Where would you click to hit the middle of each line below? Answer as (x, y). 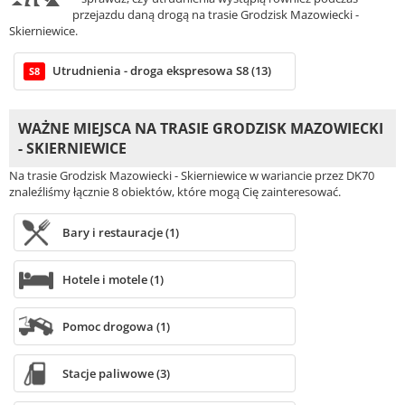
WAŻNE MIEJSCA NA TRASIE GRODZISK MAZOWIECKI (201, 129)
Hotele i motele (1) (113, 280)
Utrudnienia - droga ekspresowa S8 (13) (162, 71)
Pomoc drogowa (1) (116, 327)
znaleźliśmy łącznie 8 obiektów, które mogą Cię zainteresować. (175, 192)
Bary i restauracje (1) (120, 233)
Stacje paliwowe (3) (116, 374)
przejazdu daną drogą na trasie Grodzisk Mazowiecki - (216, 15)
